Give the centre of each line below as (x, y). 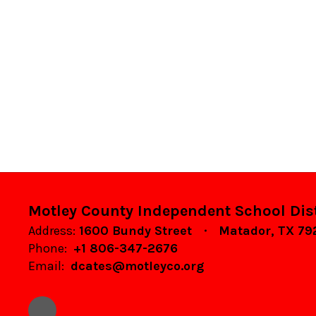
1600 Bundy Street (135, 231)
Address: (52, 231)
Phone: (48, 248)
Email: (46, 266)
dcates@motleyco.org (137, 266)
